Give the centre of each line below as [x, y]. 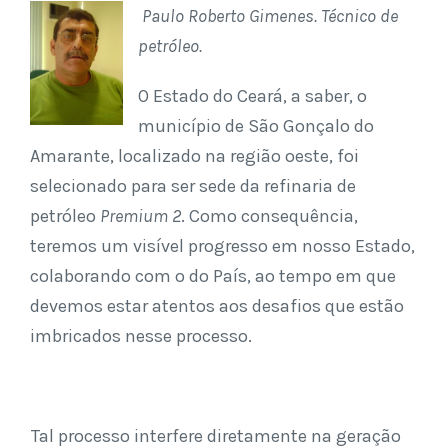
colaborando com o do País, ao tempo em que [213, 276]
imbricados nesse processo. [141, 336]
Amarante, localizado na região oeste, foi [194, 156]
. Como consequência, [269, 216]
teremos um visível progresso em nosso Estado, [222, 246]
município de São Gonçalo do [256, 126]
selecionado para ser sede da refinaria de [193, 186]
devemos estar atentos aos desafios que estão [217, 306]
